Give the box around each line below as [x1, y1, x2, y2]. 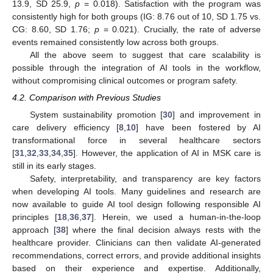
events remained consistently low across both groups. [12, 37, 219, 48]
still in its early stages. [12, 161, 96, 171]
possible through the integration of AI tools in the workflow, [12, 63, 261, 73]
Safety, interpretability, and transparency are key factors [29, 174, 261, 184]
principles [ [12, 212, 57, 222]
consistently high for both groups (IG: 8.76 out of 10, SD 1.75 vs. [12, 12, 261, 22]
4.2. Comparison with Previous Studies [12, 93, 161, 103]
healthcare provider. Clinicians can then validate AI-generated [12, 238, 261, 248]
